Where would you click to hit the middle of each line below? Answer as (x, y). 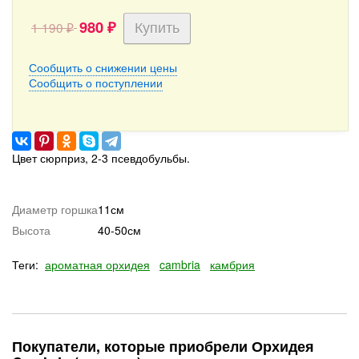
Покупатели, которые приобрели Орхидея (163, 346)
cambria (180, 264)
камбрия (232, 264)
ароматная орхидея (97, 264)
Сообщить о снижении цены (103, 67)
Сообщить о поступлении (96, 83)
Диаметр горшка (55, 209)
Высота (31, 230)
